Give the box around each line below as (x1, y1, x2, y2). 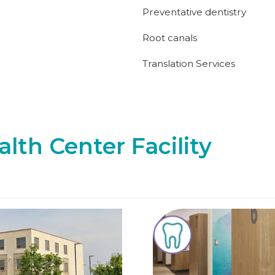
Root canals (142, 32, 197, 44)
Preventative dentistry (142, 6, 246, 18)
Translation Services (142, 58, 235, 69)
